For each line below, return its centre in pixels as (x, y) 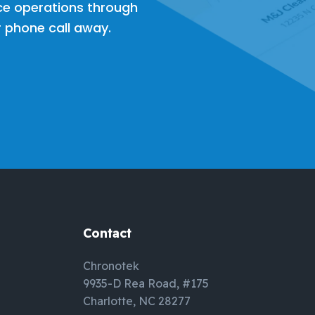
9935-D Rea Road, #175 (146, 283)
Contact (107, 233)
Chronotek (111, 266)
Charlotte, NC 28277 (136, 301)
